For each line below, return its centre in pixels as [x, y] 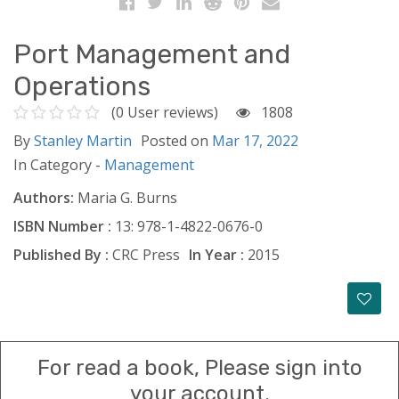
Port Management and [152, 54]
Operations [82, 86]
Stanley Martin [83, 140]
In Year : [216, 254]
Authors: [44, 197]
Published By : [61, 254]
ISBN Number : [62, 226]
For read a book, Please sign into [199, 367]
